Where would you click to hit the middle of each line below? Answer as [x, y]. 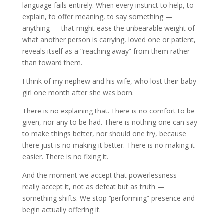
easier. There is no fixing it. [65, 157]
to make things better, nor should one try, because [104, 134]
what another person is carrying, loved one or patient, [109, 40]
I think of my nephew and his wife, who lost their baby [109, 81]
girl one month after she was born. [78, 92]
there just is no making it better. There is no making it [108, 145]
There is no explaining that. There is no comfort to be [108, 111]
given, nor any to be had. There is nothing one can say [110, 122]
